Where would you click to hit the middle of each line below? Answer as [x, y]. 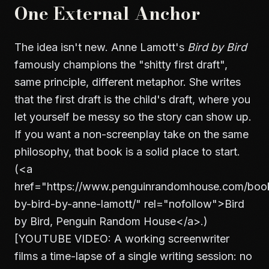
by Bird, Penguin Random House [95, 221]
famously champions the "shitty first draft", [121, 65]
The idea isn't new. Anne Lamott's [101, 47]
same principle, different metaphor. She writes [128, 82]
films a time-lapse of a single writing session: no [133, 256]
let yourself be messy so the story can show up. [133, 117]
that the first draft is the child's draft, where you [132, 99]
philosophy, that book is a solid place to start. [127, 152]
